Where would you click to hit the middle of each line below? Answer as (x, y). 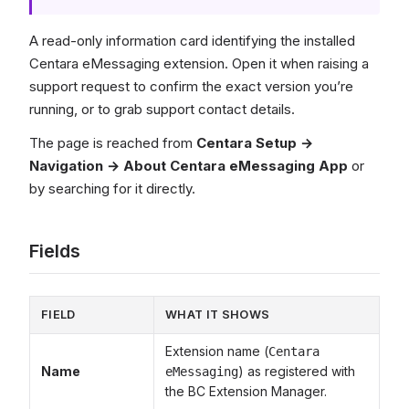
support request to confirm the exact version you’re (191, 86)
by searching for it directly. (112, 189)
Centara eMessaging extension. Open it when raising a (199, 63)
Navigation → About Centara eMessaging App (189, 166)
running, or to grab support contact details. (162, 109)
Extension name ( (217, 351)
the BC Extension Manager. (246, 391)
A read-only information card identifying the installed (192, 41)
